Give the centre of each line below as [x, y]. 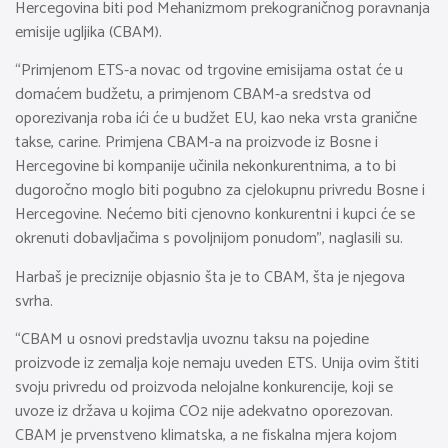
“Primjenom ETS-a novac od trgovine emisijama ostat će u [209, 71]
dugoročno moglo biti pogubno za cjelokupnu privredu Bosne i [220, 191]
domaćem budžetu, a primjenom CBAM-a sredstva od [193, 95]
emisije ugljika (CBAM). [88, 32]
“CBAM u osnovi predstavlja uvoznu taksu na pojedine [192, 339]
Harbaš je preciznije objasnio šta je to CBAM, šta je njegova [210, 277]
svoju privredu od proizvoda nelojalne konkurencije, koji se [204, 387]
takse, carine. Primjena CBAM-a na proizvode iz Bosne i [196, 143]
